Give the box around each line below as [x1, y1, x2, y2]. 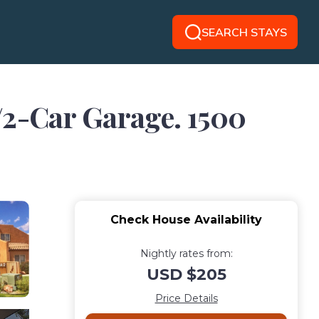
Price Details [155, 292, 218, 305]
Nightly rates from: [140, 247, 233, 260]
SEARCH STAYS [201, 25, 287, 39]
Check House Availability [110, 213, 262, 226]
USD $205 [146, 265, 226, 284]
